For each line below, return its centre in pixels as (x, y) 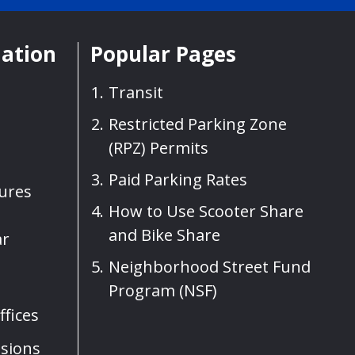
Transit (136, 93)
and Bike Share (164, 235)
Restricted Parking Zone (198, 124)
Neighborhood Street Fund (210, 267)
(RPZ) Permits (158, 148)
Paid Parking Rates (178, 180)
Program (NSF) (163, 291)
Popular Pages (163, 53)
